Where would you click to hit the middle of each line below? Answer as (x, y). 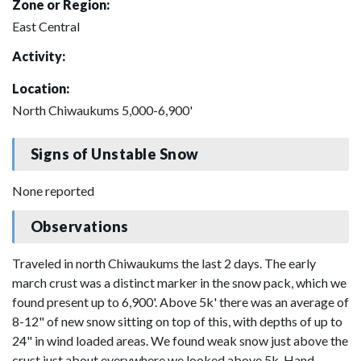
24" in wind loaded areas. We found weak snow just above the (180, 340)
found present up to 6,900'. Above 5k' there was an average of (180, 301)
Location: (41, 88)
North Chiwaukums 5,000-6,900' (102, 110)
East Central (46, 26)
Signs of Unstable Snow (114, 154)
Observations (79, 227)
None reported (53, 190)
